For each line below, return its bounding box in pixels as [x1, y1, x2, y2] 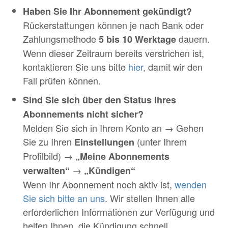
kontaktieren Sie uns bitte [23, 60, 128, 73]
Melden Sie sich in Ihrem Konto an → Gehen [23, 121, 204, 134]
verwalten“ [23, 164, 70, 177]
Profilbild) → [23, 149, 75, 162]
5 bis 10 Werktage [99, 33, 176, 46]
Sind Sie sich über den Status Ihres [23, 93, 176, 106]
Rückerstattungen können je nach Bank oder [23, 18, 204, 32]
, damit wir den [143, 60, 203, 73]
